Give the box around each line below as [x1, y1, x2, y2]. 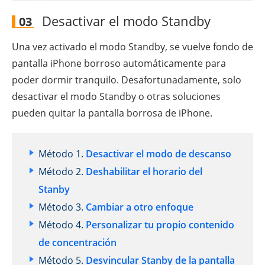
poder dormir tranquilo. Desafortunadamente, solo [12, 73, 241, 87]
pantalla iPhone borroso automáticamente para [12, 57, 226, 70]
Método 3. [38, 201, 86, 214]
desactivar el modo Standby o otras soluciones [12, 90, 221, 104]
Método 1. [38, 147, 86, 161]
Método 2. [38, 165, 86, 179]
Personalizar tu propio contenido [86, 218, 234, 232]
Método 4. [38, 218, 86, 232]
